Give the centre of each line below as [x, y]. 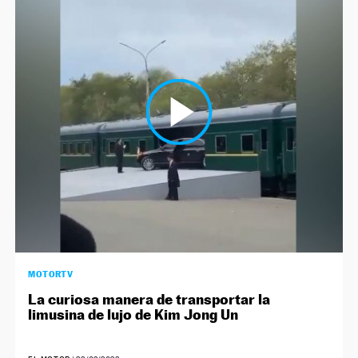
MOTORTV [51, 274]
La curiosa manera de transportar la [149, 300]
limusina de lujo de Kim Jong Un [133, 315]
